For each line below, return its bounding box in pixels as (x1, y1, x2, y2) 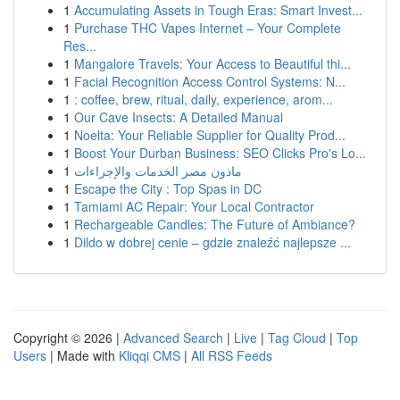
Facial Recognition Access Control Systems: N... (74, 72, 346, 90)
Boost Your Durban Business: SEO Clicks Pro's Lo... (74, 144, 366, 162)
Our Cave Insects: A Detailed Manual (74, 108, 283, 126)
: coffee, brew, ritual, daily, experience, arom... (74, 90, 333, 108)
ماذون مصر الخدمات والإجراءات (74, 162, 242, 179)
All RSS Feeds (191, 346, 272, 364)
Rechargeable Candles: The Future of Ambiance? (74, 215, 355, 233)
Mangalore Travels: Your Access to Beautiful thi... (74, 54, 351, 72)
